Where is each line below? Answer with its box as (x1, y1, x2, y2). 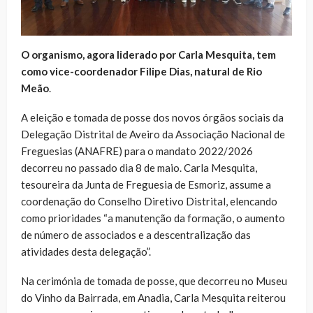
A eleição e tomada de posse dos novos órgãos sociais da (21, 110, 284, 124)
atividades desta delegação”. (21, 245, 151, 258)
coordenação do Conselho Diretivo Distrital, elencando (21, 194, 277, 208)
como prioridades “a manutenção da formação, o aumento (21, 211, 285, 224)
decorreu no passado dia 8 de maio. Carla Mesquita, (21, 161, 257, 174)
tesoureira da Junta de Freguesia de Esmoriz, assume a (21, 177, 271, 191)
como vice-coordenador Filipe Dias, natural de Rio (21, 64, 262, 78)
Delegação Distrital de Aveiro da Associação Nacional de (21, 127, 285, 140)
